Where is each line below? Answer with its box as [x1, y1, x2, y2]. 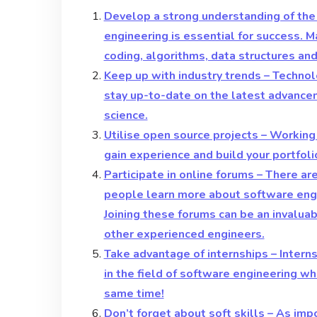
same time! [103, 285, 164, 301]
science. [103, 107, 148, 123]
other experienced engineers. [103, 226, 265, 242]
